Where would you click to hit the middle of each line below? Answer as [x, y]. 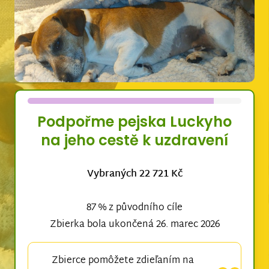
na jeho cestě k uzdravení [134, 141]
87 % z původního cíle [134, 208]
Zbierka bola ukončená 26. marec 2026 [134, 225]
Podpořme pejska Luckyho [134, 122]
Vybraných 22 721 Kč [134, 175]
